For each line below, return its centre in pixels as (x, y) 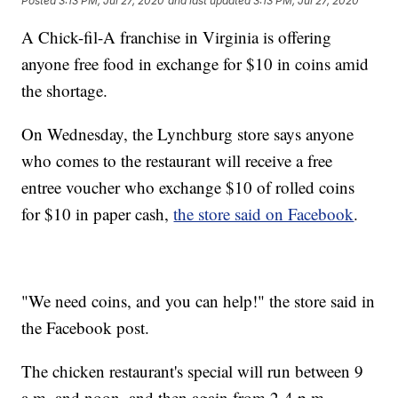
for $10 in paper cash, (98, 214)
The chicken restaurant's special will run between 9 (193, 371)
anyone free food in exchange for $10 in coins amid (195, 64)
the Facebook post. (86, 328)
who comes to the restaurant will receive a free (177, 161)
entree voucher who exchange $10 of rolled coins (188, 187)
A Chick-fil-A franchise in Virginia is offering (177, 37)
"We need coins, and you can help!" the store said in (199, 301)
